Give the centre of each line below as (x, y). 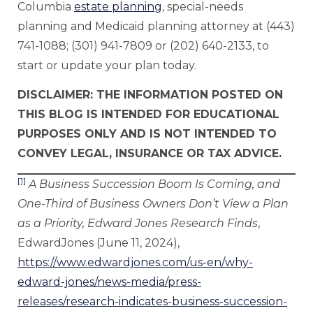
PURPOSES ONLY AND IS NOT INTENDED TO (147, 134)
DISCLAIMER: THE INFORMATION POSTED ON (150, 95)
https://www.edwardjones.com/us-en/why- (135, 263)
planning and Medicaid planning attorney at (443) (156, 26)
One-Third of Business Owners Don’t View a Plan (153, 204)
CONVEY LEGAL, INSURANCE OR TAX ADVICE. (150, 154)
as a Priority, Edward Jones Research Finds (138, 224)
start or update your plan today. (107, 65)
